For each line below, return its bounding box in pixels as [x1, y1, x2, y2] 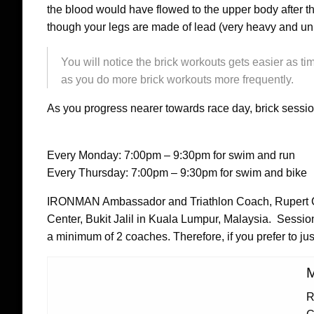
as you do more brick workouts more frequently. [61, 74, 294, 86]
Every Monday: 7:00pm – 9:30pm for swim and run [47, 149, 295, 162]
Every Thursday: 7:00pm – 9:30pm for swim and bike [47, 167, 307, 179]
